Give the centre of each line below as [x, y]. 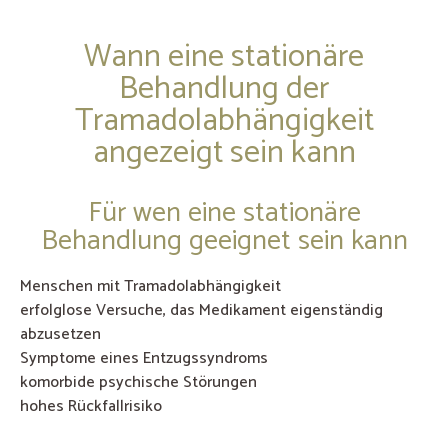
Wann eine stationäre [224, 57]
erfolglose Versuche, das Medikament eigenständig [201, 311]
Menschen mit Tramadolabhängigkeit [150, 287]
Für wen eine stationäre [224, 213]
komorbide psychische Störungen [138, 383]
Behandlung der [224, 89]
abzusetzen [60, 335]
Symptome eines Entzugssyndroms [144, 359]
